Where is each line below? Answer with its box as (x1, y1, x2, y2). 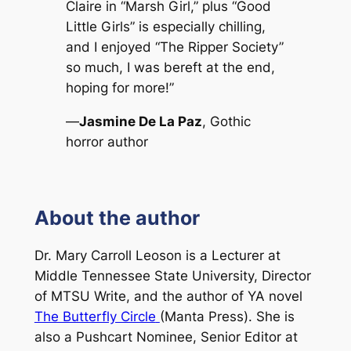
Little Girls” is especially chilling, (65, 18, 266, 34)
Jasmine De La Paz (78, 113, 202, 129)
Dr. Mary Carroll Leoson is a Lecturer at (34, 248, 280, 264)
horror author (65, 133, 148, 150)
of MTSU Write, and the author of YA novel (34, 288, 302, 305)
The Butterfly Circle (34, 309, 156, 325)
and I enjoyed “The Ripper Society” (65, 38, 284, 55)
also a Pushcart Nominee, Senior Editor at (34, 329, 298, 346)
